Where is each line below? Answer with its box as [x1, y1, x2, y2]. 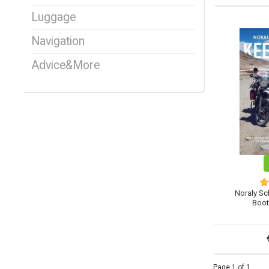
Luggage [31, 10, 76, 25]
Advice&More [31, 58, 100, 73]
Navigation [31, 34, 85, 49]
